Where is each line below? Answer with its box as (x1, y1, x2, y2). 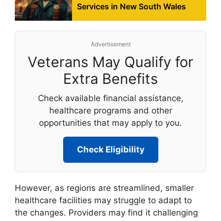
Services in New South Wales (77, 1, 186, 11)
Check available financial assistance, (37, 93, 184, 103)
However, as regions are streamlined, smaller (15, 183, 194, 193)
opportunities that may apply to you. (39, 117, 182, 128)
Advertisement (90, 40, 131, 48)
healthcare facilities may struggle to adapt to (15, 195, 192, 205)
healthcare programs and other (49, 105, 172, 115)
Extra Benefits (63, 70, 158, 87)
